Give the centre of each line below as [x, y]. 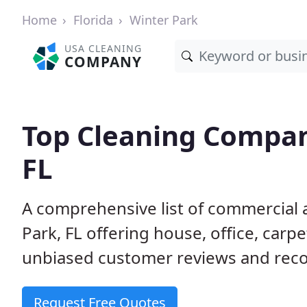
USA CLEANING [103, 48]
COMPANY [103, 62]
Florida [93, 20]
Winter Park [164, 20]
